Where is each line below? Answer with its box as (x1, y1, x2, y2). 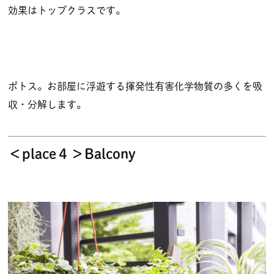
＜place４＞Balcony (8, 146, 136, 161)
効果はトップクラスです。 (8, 5, 125, 15)
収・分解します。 (8, 99, 86, 109)
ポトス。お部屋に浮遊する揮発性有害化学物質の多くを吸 (8, 81, 262, 91)
